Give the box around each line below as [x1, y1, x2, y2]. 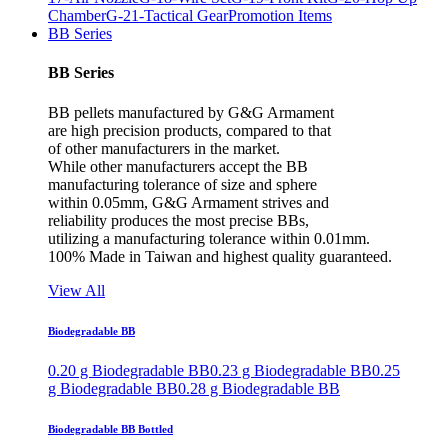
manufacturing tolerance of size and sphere [48, 175, 317, 193]
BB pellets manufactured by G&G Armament [48, 103, 334, 121]
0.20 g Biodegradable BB [48, 361, 210, 379]
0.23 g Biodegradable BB [210, 361, 372, 379]
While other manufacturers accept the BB [48, 157, 308, 175]
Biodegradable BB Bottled [48, 422, 173, 435]
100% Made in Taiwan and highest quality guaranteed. [48, 247, 392, 265]
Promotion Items [228, 7, 332, 25]
